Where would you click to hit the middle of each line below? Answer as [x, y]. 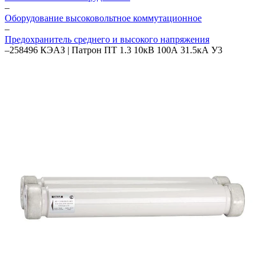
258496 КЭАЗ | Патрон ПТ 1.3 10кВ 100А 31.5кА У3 [116, 50]
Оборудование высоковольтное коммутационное [103, 18]
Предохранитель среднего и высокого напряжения [107, 39]
